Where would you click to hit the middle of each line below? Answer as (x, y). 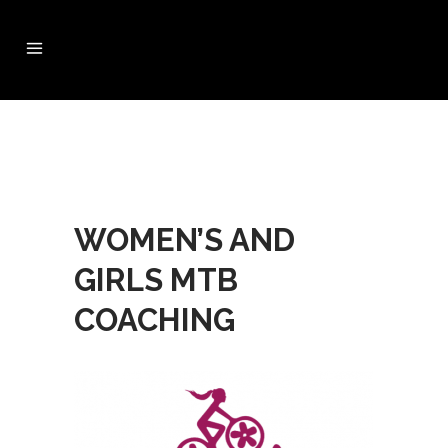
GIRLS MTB (156, 280)
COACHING (154, 320)
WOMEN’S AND (184, 240)
